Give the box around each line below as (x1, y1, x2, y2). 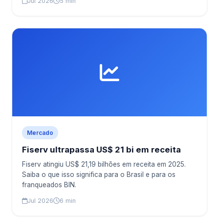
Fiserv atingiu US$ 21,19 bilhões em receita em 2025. (22, 160, 186, 168)
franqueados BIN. (22, 181, 76, 189)
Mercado (27, 129, 53, 136)
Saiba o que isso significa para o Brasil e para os (22, 171, 175, 178)
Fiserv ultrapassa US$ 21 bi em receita (22, 145, 181, 154)
